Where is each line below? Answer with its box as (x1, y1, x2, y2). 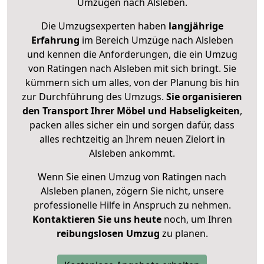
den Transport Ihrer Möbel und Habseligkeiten (22, 104, 240, 118)
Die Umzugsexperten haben (41, 19, 169, 33)
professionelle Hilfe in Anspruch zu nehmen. (33, 199, 231, 212)
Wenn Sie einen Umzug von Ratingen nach (38, 170, 226, 184)
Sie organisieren (166, 90, 242, 104)
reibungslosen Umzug (56, 227, 160, 240)
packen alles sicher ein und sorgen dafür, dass (29, 118, 235, 132)
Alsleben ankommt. (89, 147, 175, 160)
